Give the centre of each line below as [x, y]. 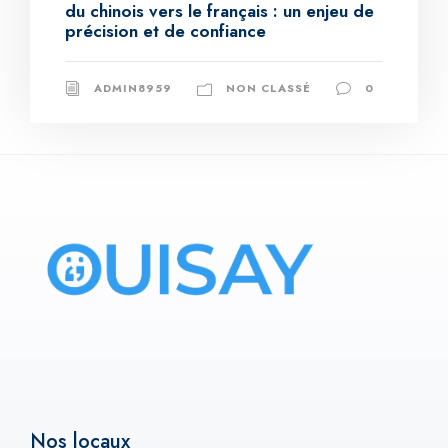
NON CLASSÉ [268, 87]
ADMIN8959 [133, 87]
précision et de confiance [165, 30]
